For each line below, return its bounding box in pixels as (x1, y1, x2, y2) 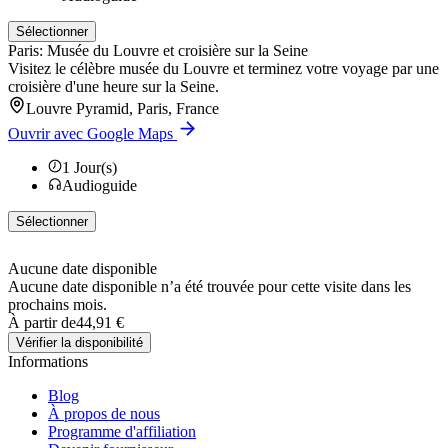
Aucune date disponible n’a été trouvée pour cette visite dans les (8, 277, 411, 295)
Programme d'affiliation (48, 422, 196, 440)
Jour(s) (74, 158, 117, 176)
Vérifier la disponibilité (16, 334, 143, 350)
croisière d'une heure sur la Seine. (8, 77, 219, 95)
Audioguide (62, 176, 137, 194)
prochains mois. (8, 295, 107, 313)
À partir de (8, 313, 76, 331)
